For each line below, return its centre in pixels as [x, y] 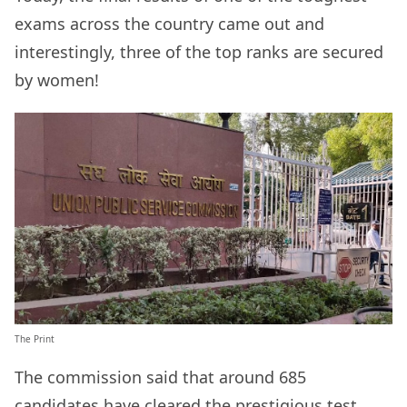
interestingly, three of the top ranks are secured [199, 52]
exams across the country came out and [169, 24]
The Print [35, 338]
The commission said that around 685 [160, 377]
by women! [57, 80]
